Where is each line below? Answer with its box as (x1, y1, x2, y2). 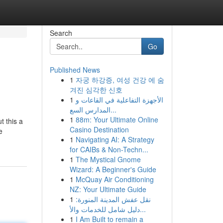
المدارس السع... (110, 105, 116, 114)
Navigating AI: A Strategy (75, 134, 154, 144)
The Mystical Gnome (75, 154, 141, 164)
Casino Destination (69, 124, 129, 134)
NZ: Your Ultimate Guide (69, 184, 146, 194)
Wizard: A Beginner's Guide (69, 164, 156, 174)
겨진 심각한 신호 (69, 85, 122, 95)
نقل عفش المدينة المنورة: (75, 194, 151, 204)
